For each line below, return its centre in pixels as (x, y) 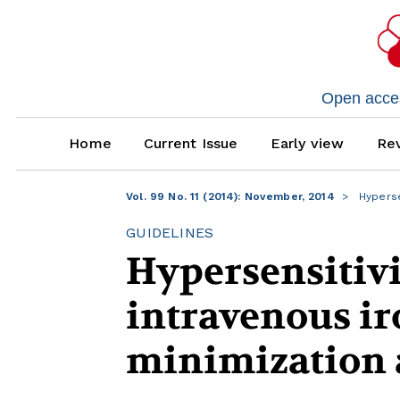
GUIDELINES (170, 233)
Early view (307, 144)
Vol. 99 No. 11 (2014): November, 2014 (230, 197)
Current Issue (191, 144)
